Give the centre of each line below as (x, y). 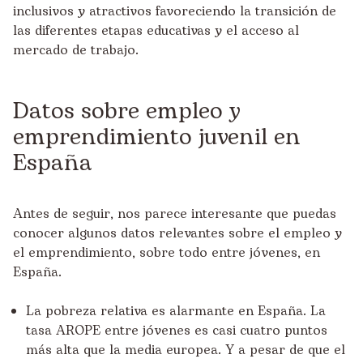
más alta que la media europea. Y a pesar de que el (186, 350)
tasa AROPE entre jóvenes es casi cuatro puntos (177, 330)
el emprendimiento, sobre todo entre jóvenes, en (167, 252)
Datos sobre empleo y (127, 111)
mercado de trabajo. (76, 50)
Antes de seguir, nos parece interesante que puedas (175, 214)
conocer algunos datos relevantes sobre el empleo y (177, 233)
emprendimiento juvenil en (157, 137)
